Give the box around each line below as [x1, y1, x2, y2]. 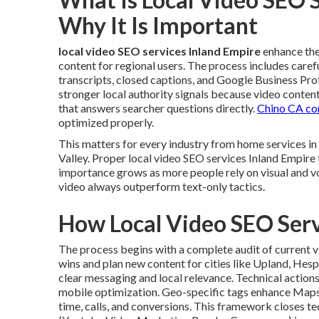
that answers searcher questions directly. [58, 101, 257, 115]
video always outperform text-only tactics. [58, 179, 265, 193]
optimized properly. [58, 115, 154, 129]
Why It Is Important [58, 11, 258, 39]
